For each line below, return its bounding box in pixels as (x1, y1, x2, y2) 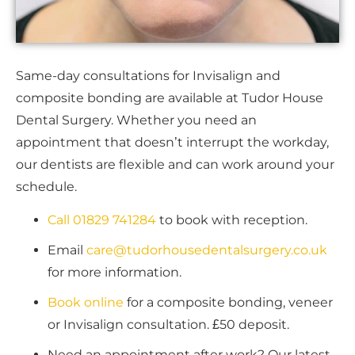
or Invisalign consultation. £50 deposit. (48, 317, 289, 333)
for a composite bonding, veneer (127, 295, 333, 311)
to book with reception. (156, 212, 307, 228)
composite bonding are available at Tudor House (16, 90, 323, 105)
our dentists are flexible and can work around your (16, 157, 334, 172)
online (84, 295, 127, 311)
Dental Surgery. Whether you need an (16, 113, 257, 128)
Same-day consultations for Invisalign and (16, 68, 281, 83)
